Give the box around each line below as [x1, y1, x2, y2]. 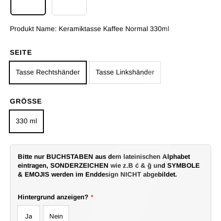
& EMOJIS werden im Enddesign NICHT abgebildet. [18, 170, 177, 178]
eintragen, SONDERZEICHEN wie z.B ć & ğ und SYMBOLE [18, 161, 200, 169]
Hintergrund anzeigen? [18, 193, 88, 201]
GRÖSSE [10, 97, 37, 105]
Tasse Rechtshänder [16, 68, 80, 76]
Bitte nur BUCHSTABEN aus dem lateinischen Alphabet [18, 152, 190, 160]
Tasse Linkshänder [96, 68, 154, 76]
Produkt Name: [10, 24, 59, 33]
